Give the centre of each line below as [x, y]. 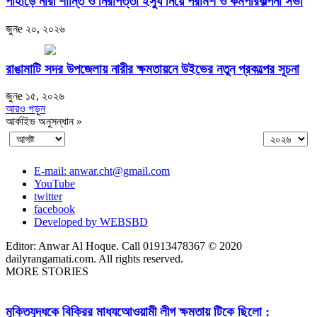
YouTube [54, 184]
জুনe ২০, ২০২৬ [35, 28]
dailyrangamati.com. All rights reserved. [94, 259]
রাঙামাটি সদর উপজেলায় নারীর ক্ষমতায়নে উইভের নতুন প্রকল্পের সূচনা [152, 69]
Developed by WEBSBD [91, 222]
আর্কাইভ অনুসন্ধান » [44, 122]
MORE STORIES [47, 272]
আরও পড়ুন [25, 109]
